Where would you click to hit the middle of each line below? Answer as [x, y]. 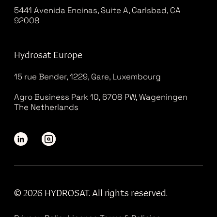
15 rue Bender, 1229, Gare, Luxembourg [87, 77]
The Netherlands [46, 108]
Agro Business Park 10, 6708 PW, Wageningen [101, 97]
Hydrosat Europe [48, 56]
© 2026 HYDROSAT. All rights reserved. [91, 194]
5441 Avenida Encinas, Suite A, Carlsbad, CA [97, 10]
